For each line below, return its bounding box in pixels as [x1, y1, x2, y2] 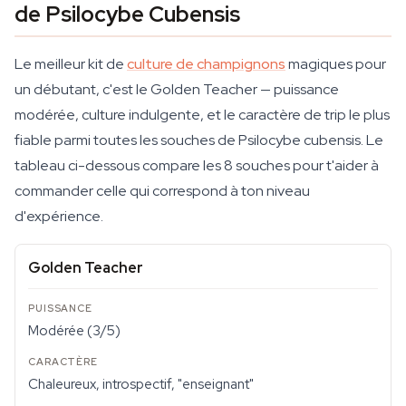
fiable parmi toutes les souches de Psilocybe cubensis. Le [14, 130, 383, 150]
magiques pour [285, 54, 386, 73]
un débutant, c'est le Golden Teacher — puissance [14, 80, 339, 99]
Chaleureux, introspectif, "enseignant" [28, 375, 254, 393]
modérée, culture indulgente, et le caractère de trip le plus [14, 105, 390, 124]
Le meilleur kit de [14, 54, 127, 73]
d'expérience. [14, 207, 103, 226]
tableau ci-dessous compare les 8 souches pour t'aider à [14, 156, 379, 175]
